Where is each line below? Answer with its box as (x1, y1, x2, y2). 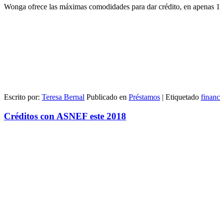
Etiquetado (165, 93, 199, 102)
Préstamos (129, 93, 160, 102)
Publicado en (86, 93, 127, 102)
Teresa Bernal (42, 93, 84, 102)
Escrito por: (4, 93, 42, 102)
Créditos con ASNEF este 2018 (4, 111, 126, 122)
